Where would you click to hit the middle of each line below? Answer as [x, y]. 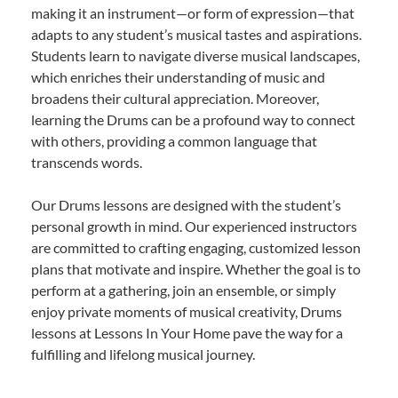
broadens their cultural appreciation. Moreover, [175, 99]
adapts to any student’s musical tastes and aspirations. [196, 35]
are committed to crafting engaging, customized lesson [196, 248]
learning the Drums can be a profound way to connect [193, 120]
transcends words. [87, 163]
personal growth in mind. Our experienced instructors [194, 227]
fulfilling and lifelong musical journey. [143, 354]
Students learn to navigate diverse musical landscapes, [195, 56]
